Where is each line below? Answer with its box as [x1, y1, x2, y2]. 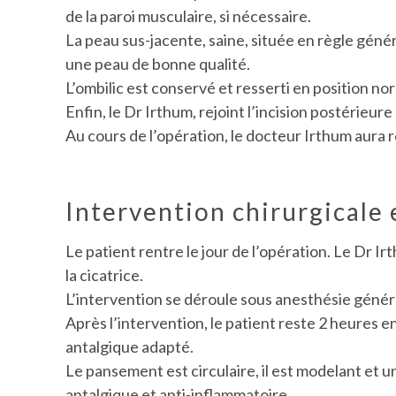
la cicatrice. [65, 265, 144, 286]
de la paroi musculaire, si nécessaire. [65, 6, 312, 27]
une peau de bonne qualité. [65, 54, 251, 74]
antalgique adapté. [65, 337, 194, 357]
